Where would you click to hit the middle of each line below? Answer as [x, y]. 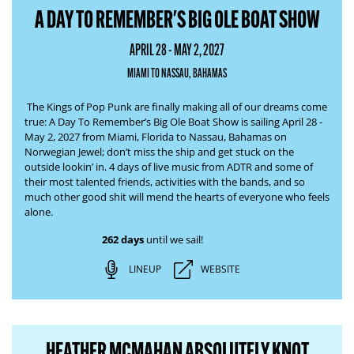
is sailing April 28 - [282, 122]
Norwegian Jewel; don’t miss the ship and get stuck [143, 152]
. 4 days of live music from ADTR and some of [209, 167]
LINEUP [145, 269]
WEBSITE [220, 269]
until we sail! [173, 239]
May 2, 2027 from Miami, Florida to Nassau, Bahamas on [156, 137]
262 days [122, 239]
